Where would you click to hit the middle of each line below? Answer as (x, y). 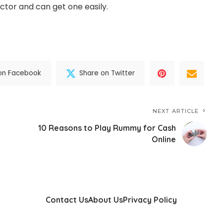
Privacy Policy (150, 199)
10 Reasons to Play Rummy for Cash (107, 128)
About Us (105, 199)
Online (164, 139)
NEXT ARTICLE (176, 111)
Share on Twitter (107, 73)
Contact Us (67, 199)
